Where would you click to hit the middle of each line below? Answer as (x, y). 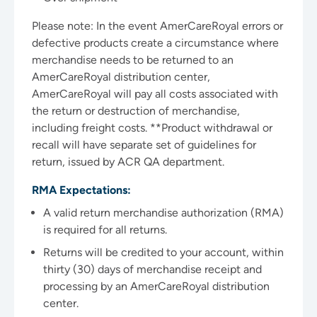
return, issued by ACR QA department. (128, 162)
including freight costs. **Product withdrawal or (152, 128)
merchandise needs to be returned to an (133, 60)
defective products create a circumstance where (155, 43)
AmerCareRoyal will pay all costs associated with (155, 94)
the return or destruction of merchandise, (136, 111)
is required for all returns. (105, 230)
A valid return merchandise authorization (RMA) (163, 213)
